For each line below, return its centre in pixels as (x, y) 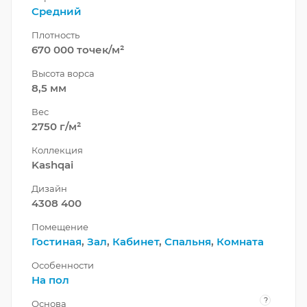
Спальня (188, 242)
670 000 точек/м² (78, 50)
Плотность (56, 35)
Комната (240, 242)
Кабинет (136, 242)
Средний (57, 12)
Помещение (60, 227)
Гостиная (57, 242)
